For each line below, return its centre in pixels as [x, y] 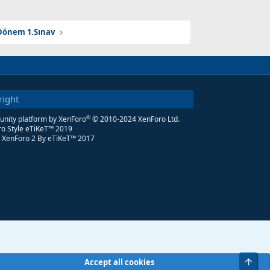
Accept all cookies [119, 262]
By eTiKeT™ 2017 [65, 139]
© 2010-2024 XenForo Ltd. [136, 119]
